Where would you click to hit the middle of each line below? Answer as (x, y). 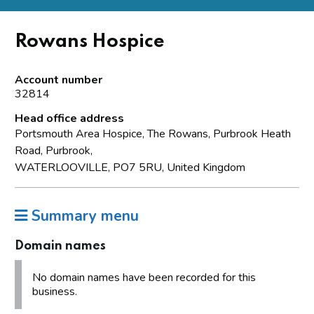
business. (55, 291)
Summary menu (83, 216)
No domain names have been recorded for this (144, 277)
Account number (59, 80)
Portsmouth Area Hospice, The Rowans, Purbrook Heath (153, 134)
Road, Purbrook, (54, 150)
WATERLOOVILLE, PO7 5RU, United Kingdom (130, 167)
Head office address (69, 118)
